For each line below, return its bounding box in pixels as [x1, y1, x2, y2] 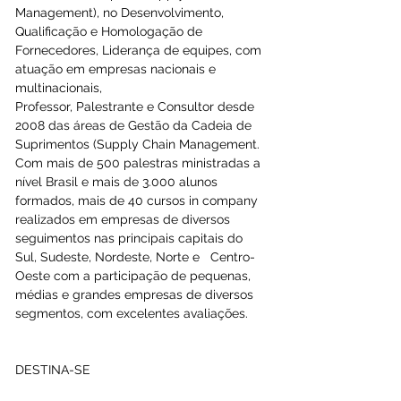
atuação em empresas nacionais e [15, 61, 219, 76]
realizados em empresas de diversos [15, 211, 234, 226]
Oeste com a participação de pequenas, [15, 268, 254, 283]
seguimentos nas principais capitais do [15, 230, 246, 245]
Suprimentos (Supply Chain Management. [15, 136, 267, 151]
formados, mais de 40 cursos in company [15, 192, 261, 208]
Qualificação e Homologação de [15, 23, 206, 38]
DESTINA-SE [15, 362, 94, 377]
